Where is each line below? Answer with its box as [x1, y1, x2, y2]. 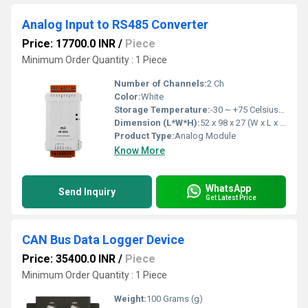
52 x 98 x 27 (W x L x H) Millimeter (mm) [200, 118, 280, 128]
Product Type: [114, 131, 175, 141]
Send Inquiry [58, 186, 115, 197]
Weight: [114, 294, 146, 304]
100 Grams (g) [146, 294, 203, 304]
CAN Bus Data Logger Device [22, 232, 184, 247]
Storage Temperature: [114, 104, 210, 115]
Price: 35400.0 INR [22, 252, 115, 265]
